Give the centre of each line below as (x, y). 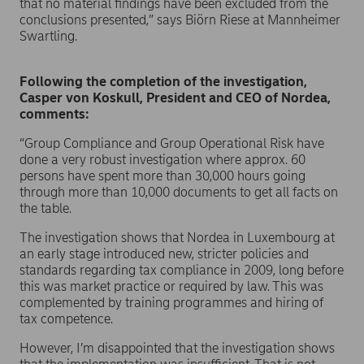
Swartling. (48, 36)
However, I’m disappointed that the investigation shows (177, 348)
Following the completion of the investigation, (163, 82)
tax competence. (66, 319)
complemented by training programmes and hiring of (171, 303)
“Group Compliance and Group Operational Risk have (172, 143)
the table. (45, 208)
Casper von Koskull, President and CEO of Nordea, (175, 98)
